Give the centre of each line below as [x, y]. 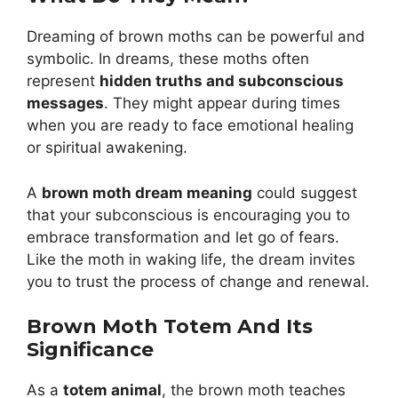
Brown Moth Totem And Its [170, 327]
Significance [90, 350]
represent [63, 81]
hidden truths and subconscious [222, 81]
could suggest [305, 192]
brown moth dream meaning [147, 192]
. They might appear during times [222, 103]
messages [65, 103]
